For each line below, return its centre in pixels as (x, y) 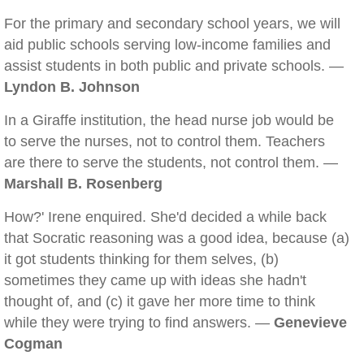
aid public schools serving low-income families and (167, 45)
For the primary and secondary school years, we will (172, 24)
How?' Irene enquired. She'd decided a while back (165, 217)
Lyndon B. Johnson (72, 87)
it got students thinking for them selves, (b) (141, 259)
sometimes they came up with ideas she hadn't (155, 280)
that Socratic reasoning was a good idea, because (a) (177, 238)
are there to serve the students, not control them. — (171, 162)
